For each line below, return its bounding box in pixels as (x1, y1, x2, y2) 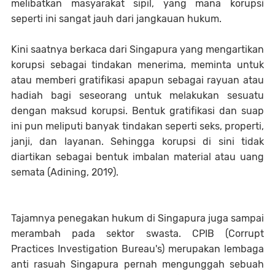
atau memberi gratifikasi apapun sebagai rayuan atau (11, 74, 264, 86)
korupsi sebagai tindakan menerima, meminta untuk (11, 59, 264, 71)
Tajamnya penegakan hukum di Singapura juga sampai (11, 212, 264, 224)
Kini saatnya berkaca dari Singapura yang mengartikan (11, 44, 264, 55)
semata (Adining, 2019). (11, 166, 121, 178)
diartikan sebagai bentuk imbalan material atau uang (11, 151, 264, 163)
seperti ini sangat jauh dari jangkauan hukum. (11, 13, 224, 25)
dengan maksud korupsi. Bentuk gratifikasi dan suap (11, 105, 264, 117)
